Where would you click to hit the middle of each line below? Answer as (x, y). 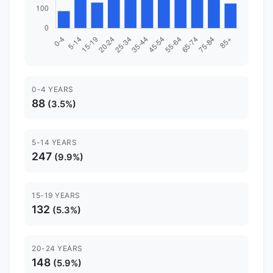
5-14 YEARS (54, 142)
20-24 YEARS (57, 248)
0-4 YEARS (53, 89)
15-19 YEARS (56, 195)
